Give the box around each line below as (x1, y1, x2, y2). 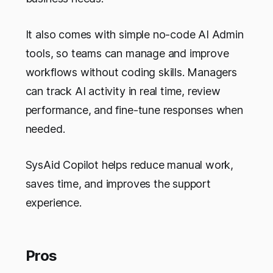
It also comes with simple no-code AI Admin (25, 28, 244, 41)
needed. (25, 122, 65, 136)
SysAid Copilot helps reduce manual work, (25, 158, 234, 172)
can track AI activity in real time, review (25, 85, 221, 98)
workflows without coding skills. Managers (25, 66, 237, 79)
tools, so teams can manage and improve (25, 47, 229, 60)
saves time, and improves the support (25, 177, 211, 191)
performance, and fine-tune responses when (25, 104, 243, 117)
